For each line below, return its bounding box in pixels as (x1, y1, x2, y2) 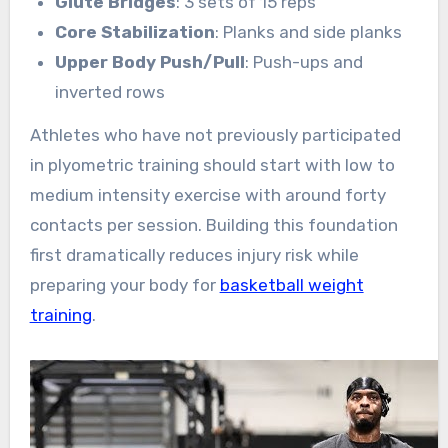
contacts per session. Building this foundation (29, 214, 398, 235)
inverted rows (55, 82, 166, 103)
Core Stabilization (55, 22, 216, 43)
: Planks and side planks (215, 22, 403, 43)
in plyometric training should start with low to (29, 154, 395, 175)
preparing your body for (29, 274, 220, 295)
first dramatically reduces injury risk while (29, 244, 359, 265)
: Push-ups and (245, 52, 364, 73)
